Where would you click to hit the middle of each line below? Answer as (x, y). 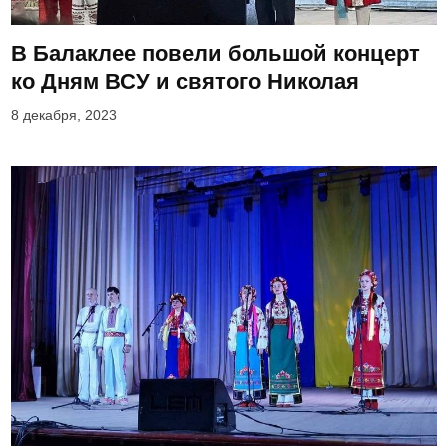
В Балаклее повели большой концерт (216, 54)
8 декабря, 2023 (64, 116)
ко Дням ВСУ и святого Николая (185, 82)
